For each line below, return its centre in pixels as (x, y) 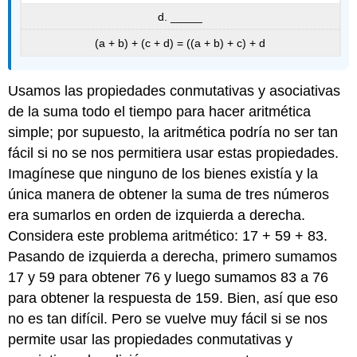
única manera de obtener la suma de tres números (169, 194)
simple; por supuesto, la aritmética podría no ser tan (173, 132)
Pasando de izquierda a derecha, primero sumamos (173, 256)
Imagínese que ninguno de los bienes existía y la (163, 173)
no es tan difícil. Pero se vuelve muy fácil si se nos (168, 318)
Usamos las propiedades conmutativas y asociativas (175, 90)
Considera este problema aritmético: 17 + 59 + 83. (168, 235)
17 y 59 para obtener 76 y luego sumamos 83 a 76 (169, 277)
